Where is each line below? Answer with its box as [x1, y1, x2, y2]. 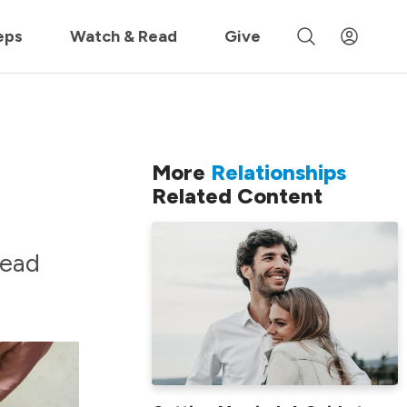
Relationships [211, 158, 346, 185]
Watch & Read [70, 25, 178, 46]
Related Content [152, 182, 323, 209]
